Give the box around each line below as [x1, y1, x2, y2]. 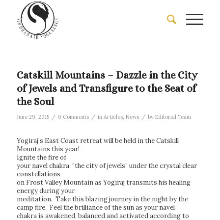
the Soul [16, 96, 54, 108]
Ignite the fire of [16, 153, 66, 162]
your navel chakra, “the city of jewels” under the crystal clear [16, 162, 197, 170]
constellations [16, 170, 60, 178]
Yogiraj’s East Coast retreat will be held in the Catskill [16, 137, 179, 145]
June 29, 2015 [16, 113, 49, 120]
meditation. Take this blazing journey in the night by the [16, 195, 188, 203]
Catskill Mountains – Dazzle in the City [16, 69, 197, 81]
